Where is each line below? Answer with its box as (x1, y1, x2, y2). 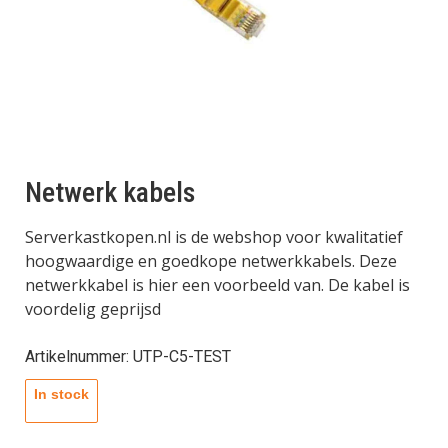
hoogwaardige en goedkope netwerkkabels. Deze (25, 249, 397, 272)
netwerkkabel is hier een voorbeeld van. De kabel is (25, 273, 410, 296)
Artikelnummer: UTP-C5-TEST (25, 347, 231, 367)
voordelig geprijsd (25, 297, 161, 320)
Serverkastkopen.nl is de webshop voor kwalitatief (25, 225, 403, 248)
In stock (34, 386, 89, 403)
